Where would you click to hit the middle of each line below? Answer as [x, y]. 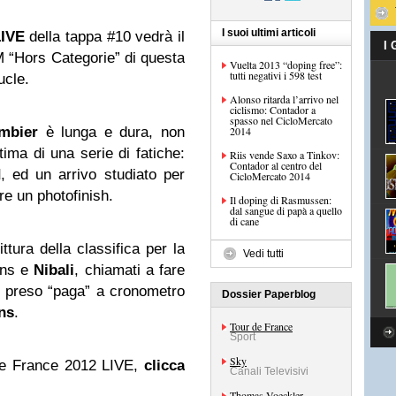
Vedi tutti [263, 254]
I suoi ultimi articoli [269, 33]
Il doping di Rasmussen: [281, 200]
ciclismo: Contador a [273, 110]
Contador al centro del [276, 165]
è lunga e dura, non [112, 132]
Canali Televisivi [269, 371]
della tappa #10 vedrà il [105, 37]
